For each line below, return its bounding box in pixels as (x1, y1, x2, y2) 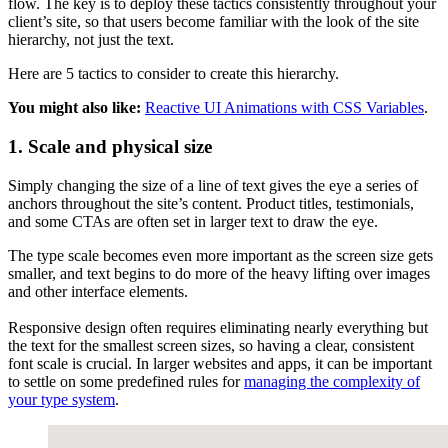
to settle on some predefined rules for (8, 372, 244, 390)
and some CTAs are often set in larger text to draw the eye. (8, 212, 378, 230)
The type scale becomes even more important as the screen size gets (8, 246, 433, 264)
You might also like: (8, 99, 141, 117)
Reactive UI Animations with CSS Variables (145, 99, 424, 117)
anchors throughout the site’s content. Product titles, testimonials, (8, 194, 414, 212)
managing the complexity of (244, 372, 420, 390)
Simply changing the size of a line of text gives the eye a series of (8, 176, 418, 194)
